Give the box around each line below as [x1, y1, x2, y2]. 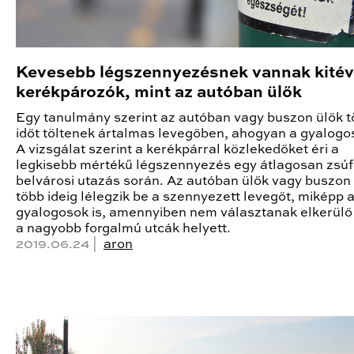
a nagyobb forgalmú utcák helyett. [16, 221, 231, 235]
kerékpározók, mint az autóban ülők [16, 84, 302, 101]
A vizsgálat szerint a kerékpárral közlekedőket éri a [16, 142, 339, 156]
